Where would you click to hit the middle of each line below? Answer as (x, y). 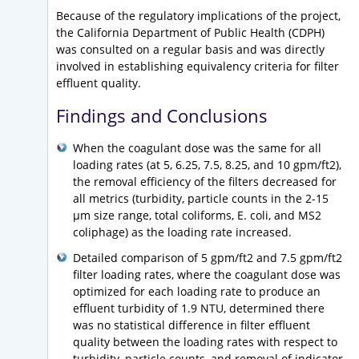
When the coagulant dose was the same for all (197, 147)
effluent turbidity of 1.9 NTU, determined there (199, 308)
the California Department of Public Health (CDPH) (190, 32)
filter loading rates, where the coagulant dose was (207, 274)
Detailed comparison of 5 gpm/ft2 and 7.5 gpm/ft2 (208, 257)
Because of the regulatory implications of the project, (198, 15)
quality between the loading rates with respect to (205, 341)
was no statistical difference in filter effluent (192, 325)
